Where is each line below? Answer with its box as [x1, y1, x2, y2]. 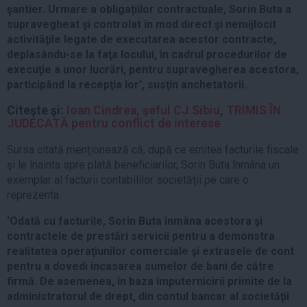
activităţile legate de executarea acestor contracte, [7, 32, 276, 46]
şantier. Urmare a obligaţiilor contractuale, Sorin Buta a [7, 2, 291, 16]
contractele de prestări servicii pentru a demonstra [7, 229, 275, 243]
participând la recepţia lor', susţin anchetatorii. [7, 77, 247, 91]
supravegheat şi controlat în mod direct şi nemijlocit [7, 17, 276, 31]
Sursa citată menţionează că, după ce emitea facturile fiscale [7, 143, 299, 156]
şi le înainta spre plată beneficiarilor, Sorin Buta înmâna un [7, 158, 280, 171]
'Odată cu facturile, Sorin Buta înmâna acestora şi [7, 214, 262, 228]
